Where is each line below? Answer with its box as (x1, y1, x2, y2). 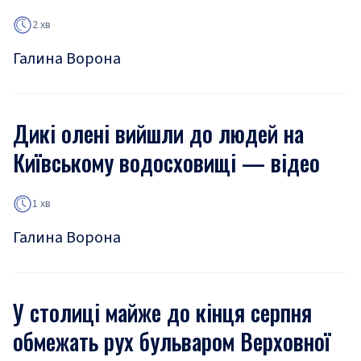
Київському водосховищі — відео (13, 146, 320, 179)
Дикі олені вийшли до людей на (13, 117, 304, 150)
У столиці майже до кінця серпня (13, 296, 312, 329)
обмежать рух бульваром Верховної (13, 325, 330, 358)
